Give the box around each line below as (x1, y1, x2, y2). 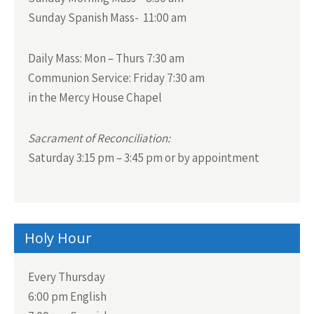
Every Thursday (28, 268, 105, 285)
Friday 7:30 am (131, 69, 205, 86)
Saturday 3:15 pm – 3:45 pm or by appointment (28, 149, 259, 165)
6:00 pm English (28, 288, 107, 304)
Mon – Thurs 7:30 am (82, 50, 184, 66)
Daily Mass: (28, 50, 82, 66)
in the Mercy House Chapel (28, 89, 162, 105)
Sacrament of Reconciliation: (28, 130, 170, 146)
